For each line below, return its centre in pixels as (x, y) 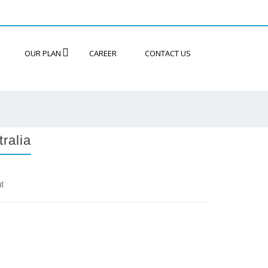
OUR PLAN (43, 54)
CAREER (103, 54)
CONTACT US (168, 54)
